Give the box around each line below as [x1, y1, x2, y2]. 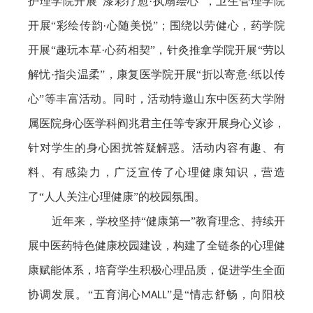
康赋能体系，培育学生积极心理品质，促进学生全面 [28, 263, 285, 276]
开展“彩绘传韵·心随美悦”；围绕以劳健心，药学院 [28, 19, 285, 31]
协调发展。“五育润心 [28, 288, 141, 300]
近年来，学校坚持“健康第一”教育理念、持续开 [52, 214, 285, 227]
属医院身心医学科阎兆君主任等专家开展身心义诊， [28, 117, 285, 129]
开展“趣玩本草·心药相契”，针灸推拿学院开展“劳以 [28, 43, 285, 56]
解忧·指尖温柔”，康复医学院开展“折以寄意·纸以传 [28, 68, 285, 80]
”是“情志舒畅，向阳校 [167, 288, 285, 300]
